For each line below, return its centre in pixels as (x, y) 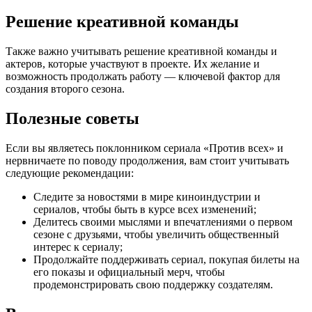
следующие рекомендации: (70, 173)
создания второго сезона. (65, 88)
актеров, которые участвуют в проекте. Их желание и (133, 63)
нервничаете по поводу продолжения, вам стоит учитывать (147, 160)
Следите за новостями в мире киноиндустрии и (147, 196)
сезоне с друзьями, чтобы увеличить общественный (156, 234)
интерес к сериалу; (78, 247)
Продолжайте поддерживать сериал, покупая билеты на (166, 259)
